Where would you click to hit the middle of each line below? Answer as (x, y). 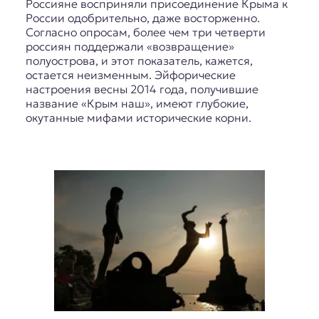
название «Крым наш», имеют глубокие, (137, 104)
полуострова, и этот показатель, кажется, (139, 61)
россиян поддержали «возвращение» (130, 47)
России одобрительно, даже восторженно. (142, 18)
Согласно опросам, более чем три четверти (145, 32)
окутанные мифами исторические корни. (138, 118)
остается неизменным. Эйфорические (130, 75)
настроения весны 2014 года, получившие (142, 89)
